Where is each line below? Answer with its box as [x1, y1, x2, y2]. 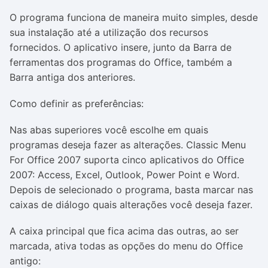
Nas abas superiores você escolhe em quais [10, 124, 208, 136]
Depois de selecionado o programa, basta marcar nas [10, 184, 253, 196]
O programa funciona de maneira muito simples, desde [10, 11, 258, 23]
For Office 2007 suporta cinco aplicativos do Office [10, 154, 244, 166]
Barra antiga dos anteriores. [10, 71, 135, 83]
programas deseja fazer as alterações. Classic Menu [10, 139, 246, 151]
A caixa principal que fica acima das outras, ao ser [10, 225, 239, 237]
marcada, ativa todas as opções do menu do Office [10, 240, 243, 252]
